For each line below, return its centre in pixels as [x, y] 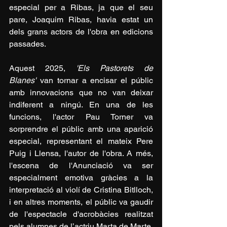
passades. [28, 44]
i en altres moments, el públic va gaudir [81, 202]
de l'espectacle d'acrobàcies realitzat [81, 214]
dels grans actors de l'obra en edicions [81, 32]
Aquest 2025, [43, 68]
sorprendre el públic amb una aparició [81, 129]
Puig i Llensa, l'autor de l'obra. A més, [81, 154]
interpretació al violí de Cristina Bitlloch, [81, 190]
